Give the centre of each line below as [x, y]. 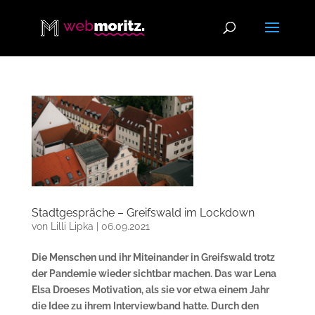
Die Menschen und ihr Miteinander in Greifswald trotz [153, 258]
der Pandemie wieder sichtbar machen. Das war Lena [154, 274]
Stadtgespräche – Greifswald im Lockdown [143, 213]
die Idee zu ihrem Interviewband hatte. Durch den [145, 306]
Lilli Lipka [72, 227]
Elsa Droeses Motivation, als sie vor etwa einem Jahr [150, 290]
